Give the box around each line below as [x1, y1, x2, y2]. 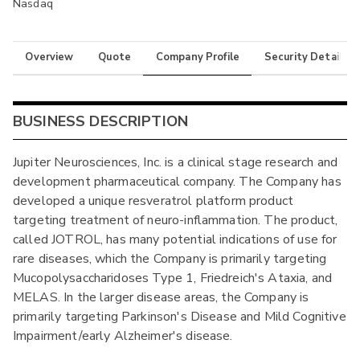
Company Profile [155, 50, 240, 65]
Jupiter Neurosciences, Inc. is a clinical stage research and [13, 153, 338, 172]
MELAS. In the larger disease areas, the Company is [13, 288, 309, 307]
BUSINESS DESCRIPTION [13, 112, 189, 132]
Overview [25, 50, 74, 65]
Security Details [264, 50, 349, 65]
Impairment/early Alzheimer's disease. [13, 327, 233, 346]
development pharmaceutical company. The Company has [13, 173, 342, 191]
